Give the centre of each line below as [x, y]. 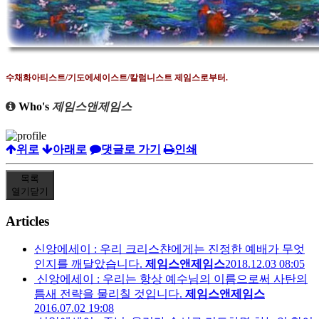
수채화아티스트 [36, 78]
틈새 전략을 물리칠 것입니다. [108, 294]
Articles [27, 221]
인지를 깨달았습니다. [88, 264]
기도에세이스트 [98, 78]
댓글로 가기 [131, 149]
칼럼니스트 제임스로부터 [178, 78]
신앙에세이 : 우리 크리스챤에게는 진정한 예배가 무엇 [169, 249]
